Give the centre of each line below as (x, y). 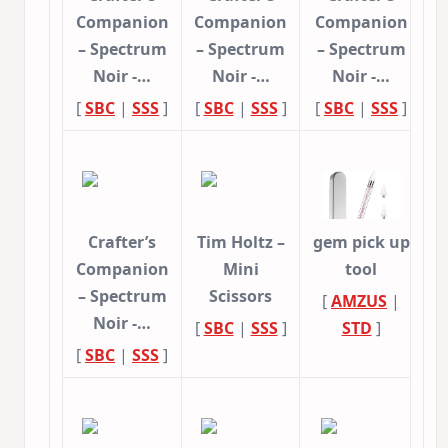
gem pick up (361, 242)
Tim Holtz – (240, 242)
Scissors (240, 296)
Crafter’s (122, 242)
